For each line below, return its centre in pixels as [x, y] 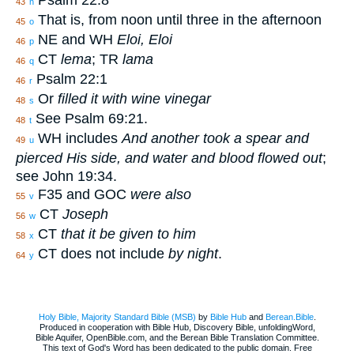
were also [161, 195]
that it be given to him [128, 234]
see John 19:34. [66, 177]
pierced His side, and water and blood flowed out [169, 158]
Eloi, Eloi [145, 40]
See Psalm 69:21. [90, 119]
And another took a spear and [215, 139]
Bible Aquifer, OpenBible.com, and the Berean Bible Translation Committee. [177, 338]
